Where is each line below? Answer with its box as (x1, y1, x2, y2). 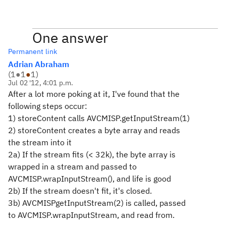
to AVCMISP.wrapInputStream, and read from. (8, 210, 175, 220)
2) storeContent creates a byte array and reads (8, 125, 180, 135)
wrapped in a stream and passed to (8, 161, 137, 172)
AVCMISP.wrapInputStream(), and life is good (8, 174, 171, 184)
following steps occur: (8, 101, 87, 111)
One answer (32, 28, 108, 47)
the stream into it (8, 137, 72, 147)
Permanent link (8, 47, 58, 56)
